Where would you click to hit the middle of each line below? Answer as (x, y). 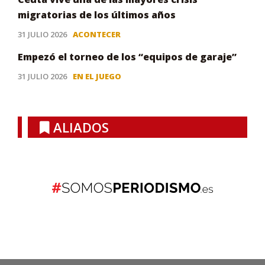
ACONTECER (97, 35)
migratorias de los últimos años (97, 15)
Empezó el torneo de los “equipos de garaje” (127, 57)
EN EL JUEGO (97, 77)
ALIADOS (79, 127)
